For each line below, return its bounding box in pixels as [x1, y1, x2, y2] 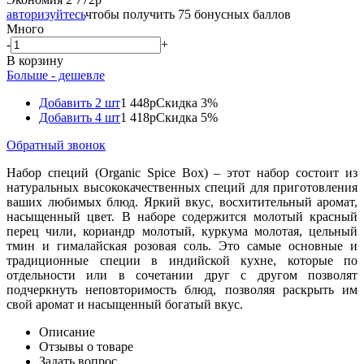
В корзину [6, 53, 63, 67]
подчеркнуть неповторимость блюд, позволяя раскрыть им [6, 282, 357, 297]
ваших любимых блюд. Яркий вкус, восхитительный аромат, [6, 194, 357, 209]
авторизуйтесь [6, 6, 85, 21]
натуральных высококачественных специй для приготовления [6, 180, 357, 194]
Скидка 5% [156, 110, 218, 124]
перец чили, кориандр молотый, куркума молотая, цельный [6, 223, 357, 238]
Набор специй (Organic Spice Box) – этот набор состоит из [6, 165, 357, 180]
